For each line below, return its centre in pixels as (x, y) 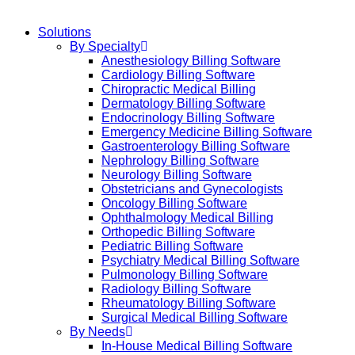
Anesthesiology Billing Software (191, 61)
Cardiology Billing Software (178, 75)
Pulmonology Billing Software (185, 275)
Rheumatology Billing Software (189, 303)
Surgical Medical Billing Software (195, 317)
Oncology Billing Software (174, 203)
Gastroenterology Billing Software (196, 146)
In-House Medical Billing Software (197, 346)
